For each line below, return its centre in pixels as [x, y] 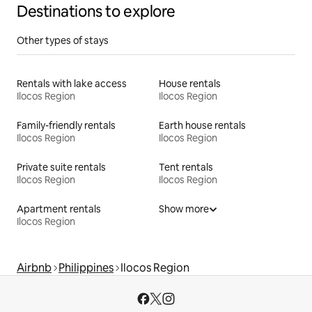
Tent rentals [186, 167]
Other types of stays [63, 40]
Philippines [86, 267]
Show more [184, 209]
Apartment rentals [59, 209]
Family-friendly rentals [66, 125]
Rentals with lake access [72, 83]
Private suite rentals [61, 167]
